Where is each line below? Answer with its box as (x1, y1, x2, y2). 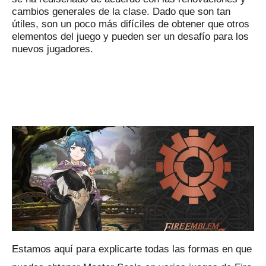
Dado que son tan (153, 6, 230, 17)
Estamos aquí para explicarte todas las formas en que (12, 243, 252, 255)
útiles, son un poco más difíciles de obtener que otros (12, 18, 249, 30)
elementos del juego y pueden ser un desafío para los (12, 31, 249, 42)
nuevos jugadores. (12, 43, 93, 55)
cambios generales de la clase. (12, 6, 153, 17)
